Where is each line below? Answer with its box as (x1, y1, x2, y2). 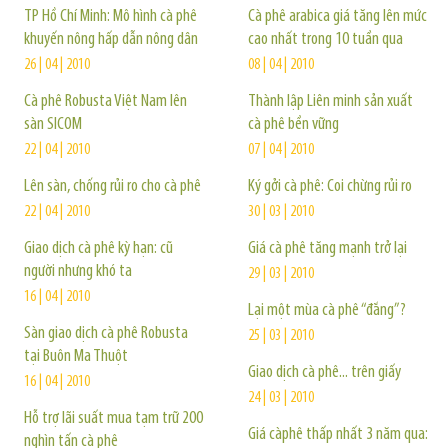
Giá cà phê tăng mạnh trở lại (248, 239, 407, 258)
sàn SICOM (24, 115, 82, 134)
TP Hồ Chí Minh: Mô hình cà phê (24, 7, 197, 26)
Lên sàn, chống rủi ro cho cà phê (24, 177, 201, 196)
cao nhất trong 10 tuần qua (248, 30, 403, 49)
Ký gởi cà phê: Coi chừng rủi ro (248, 177, 412, 196)
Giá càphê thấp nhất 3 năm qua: (248, 425, 428, 444)
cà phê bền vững (248, 115, 339, 134)
